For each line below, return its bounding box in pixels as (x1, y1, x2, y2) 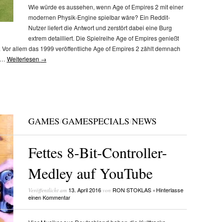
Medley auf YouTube (28, 163, 153, 183)
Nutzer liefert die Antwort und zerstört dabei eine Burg (28, 23, 172, 32)
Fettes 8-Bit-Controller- (28, 142, 167, 162)
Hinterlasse (156, 185, 183, 194)
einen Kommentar (28, 193, 70, 201)
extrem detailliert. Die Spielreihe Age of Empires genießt (28, 34, 179, 43)
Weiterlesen (6, 55, 41, 63)
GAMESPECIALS (61, 115, 129, 127)
